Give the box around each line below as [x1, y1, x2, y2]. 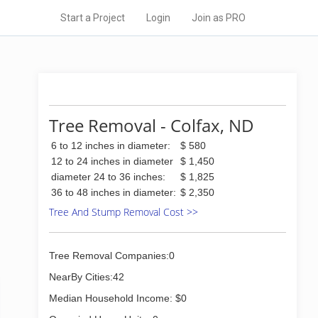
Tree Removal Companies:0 [49, 250, 175, 261]
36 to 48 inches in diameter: [51, 187, 176, 198]
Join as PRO [192, 12, 246, 23]
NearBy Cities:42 [49, 271, 124, 283]
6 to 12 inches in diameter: [51, 140, 170, 151]
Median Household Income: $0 [49, 292, 187, 304]
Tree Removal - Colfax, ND [49, 114, 254, 137]
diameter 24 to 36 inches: [51, 171, 165, 182]
